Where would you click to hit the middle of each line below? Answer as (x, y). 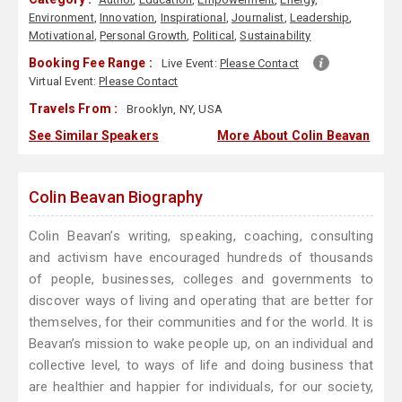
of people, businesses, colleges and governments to (201, 280)
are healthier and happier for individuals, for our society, (201, 387)
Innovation (127, 18)
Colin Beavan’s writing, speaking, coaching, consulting (201, 236)
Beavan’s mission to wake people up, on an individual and (201, 344)
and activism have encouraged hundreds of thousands (201, 258)
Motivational (61, 36)
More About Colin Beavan (294, 136)
